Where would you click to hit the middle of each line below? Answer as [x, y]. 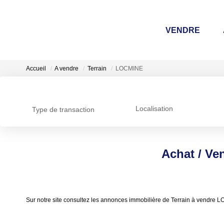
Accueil [36, 69]
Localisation [154, 109]
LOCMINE [129, 69]
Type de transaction [63, 109]
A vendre [66, 69]
